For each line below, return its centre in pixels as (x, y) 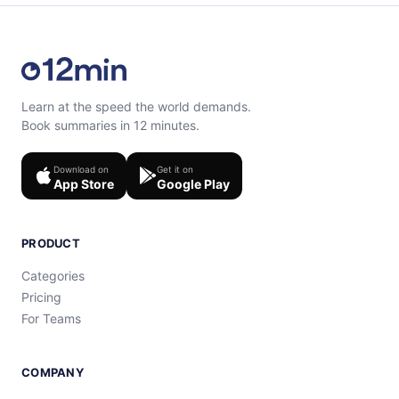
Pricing (41, 297)
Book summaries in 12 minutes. (110, 125)
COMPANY (53, 372)
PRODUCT (51, 243)
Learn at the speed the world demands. (136, 106)
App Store (84, 183)
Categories (53, 275)
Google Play (193, 183)
